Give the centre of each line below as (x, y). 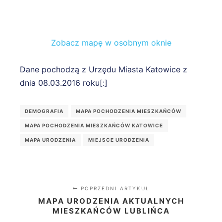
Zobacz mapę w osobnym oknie (111, 43)
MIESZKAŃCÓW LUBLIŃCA (111, 211)
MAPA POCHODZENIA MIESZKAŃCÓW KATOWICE (94, 126)
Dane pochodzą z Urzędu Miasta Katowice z (104, 70)
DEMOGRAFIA (44, 111)
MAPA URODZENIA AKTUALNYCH (111, 201)
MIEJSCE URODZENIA (119, 140)
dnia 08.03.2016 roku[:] (64, 83)
